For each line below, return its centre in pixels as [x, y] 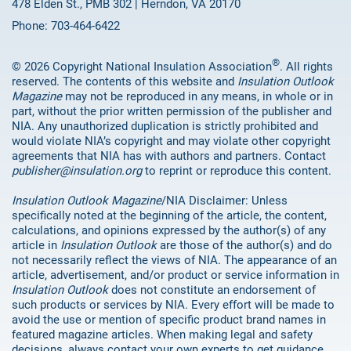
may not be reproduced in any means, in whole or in [197, 97]
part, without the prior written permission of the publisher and [172, 112]
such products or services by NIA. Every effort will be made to [173, 305]
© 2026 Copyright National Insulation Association [142, 67]
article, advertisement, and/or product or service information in [175, 275]
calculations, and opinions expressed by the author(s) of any [169, 231]
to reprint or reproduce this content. [237, 171]
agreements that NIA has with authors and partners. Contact [169, 156]
